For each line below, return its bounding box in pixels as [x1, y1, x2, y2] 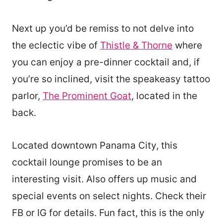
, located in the [131, 90, 197, 102]
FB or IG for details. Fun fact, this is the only [12, 207, 205, 219]
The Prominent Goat [43, 90, 131, 102]
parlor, [12, 90, 43, 102]
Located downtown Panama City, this [12, 139, 177, 151]
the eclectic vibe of [12, 39, 100, 51]
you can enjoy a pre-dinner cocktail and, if [12, 56, 200, 68]
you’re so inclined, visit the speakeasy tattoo [12, 73, 210, 85]
